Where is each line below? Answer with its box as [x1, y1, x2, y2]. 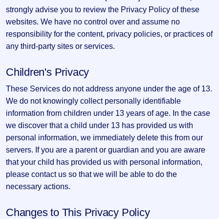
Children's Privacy [6, 66, 89, 78]
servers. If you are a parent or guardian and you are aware [6, 146, 205, 154]
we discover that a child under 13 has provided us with [6, 121, 193, 130]
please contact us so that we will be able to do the [6, 170, 177, 178]
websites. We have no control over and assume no [6, 18, 180, 26]
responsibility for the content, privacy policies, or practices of [6, 30, 213, 38]
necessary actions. [6, 182, 70, 191]
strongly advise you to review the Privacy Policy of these [6, 5, 199, 14]
